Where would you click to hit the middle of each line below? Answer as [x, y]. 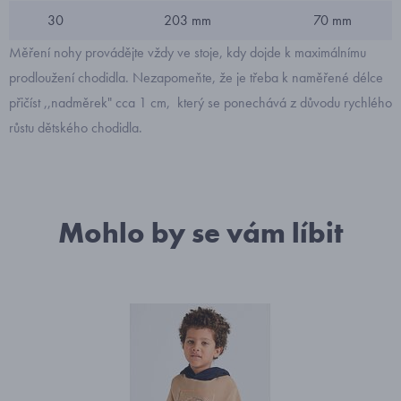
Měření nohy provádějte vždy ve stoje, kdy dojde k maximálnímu [188, 52]
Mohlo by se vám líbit [200, 233]
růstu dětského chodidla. [76, 128]
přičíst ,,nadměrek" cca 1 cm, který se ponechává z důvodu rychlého [200, 102]
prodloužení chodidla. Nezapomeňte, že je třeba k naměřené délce [196, 77]
